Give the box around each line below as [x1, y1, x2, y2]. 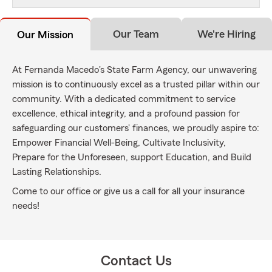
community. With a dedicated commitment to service [12, 94, 236, 104]
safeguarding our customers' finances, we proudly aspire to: [12, 123, 259, 133]
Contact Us [100, 254, 172, 268]
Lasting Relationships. [12, 167, 101, 177]
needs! [12, 201, 39, 211]
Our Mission [17, 29, 74, 40]
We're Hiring [197, 29, 256, 39]
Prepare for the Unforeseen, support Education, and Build [12, 152, 251, 162]
